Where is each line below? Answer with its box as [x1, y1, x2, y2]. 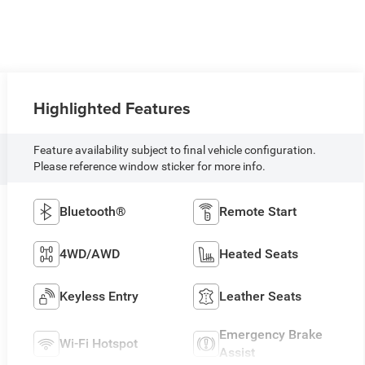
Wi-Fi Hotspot [59, 335, 138, 351]
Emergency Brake [219, 326, 323, 342]
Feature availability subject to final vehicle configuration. [33, 143, 316, 156]
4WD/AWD [59, 245, 120, 262]
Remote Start [219, 203, 297, 219]
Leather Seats [219, 288, 302, 304]
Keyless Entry [59, 288, 139, 304]
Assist [219, 344, 256, 360]
